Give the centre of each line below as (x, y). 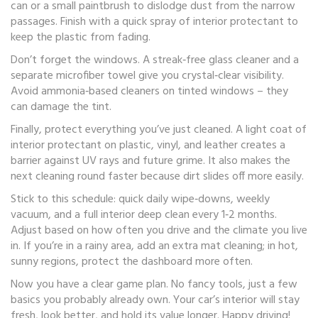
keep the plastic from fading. (81, 38)
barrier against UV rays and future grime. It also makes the (150, 161)
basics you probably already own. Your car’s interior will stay (155, 300)
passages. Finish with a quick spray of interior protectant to (154, 22)
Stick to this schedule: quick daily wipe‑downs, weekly (140, 199)
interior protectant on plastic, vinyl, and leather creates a (148, 146)
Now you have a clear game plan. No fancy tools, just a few (154, 285)
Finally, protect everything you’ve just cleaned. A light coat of (159, 130)
